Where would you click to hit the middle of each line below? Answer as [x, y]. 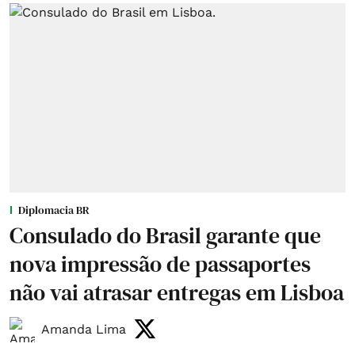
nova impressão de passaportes [160, 263]
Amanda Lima [84, 330]
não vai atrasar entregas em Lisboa [177, 292]
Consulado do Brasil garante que [165, 235]
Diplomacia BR [54, 210]
